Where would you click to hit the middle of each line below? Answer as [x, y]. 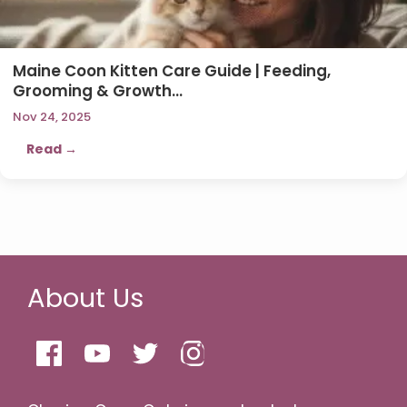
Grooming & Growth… [98, 90]
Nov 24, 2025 [52, 116]
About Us [85, 298]
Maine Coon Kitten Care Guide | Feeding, [172, 70]
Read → [52, 149]
